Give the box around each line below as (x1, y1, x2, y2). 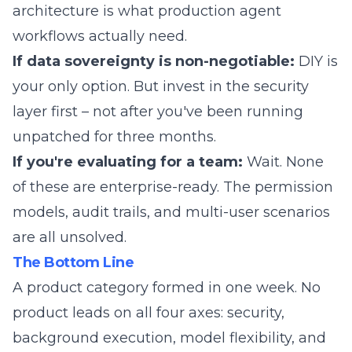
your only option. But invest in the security (13, 78, 309, 95)
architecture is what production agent (13, 2, 281, 20)
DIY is (295, 53, 338, 70)
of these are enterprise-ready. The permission (13, 178, 333, 196)
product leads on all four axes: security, (13, 304, 284, 321)
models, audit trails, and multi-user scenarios (13, 203, 330, 221)
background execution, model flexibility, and (13, 329, 326, 346)
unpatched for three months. (13, 128, 216, 145)
